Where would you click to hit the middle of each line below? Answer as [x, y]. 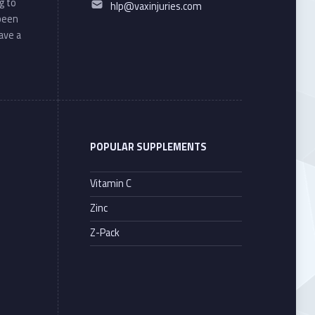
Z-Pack [104, 233]
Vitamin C [110, 184]
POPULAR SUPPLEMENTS [148, 147]
